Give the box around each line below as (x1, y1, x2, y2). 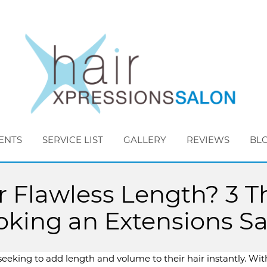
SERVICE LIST (42, 134, 104, 146)
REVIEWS (187, 134, 230, 146)
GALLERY (123, 134, 167, 146)
